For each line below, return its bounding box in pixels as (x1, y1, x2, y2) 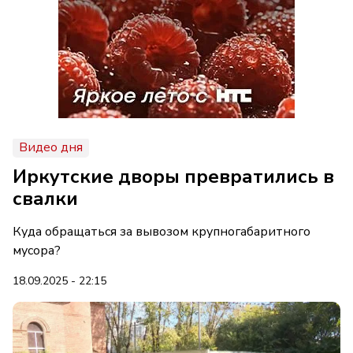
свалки (13, 186, 78, 211)
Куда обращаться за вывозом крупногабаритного (13, 223, 310, 240)
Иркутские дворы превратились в (13, 164, 334, 189)
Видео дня (19, 139, 83, 156)
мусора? (13, 242, 61, 259)
